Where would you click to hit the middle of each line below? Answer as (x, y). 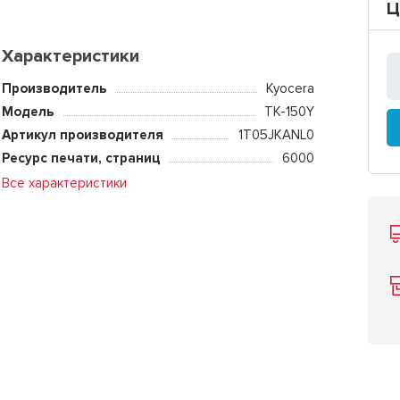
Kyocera (290, 88)
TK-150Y (289, 111)
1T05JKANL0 (276, 134)
